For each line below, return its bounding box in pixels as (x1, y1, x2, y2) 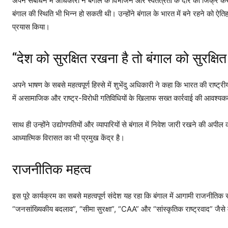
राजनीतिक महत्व (12, 161, 91, 178)
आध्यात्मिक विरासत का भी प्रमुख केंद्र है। (12, 132, 125, 142)
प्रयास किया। (12, 21, 50, 32)
